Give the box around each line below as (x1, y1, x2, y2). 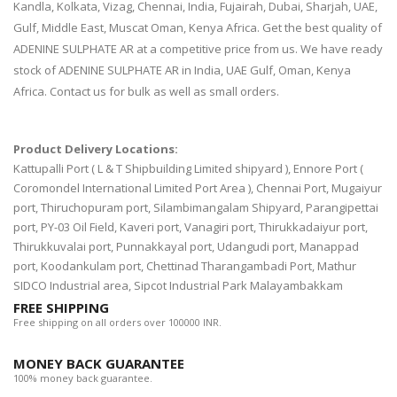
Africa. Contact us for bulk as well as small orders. (13, 83, 279, 100)
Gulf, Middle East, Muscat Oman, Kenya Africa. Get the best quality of (13, 19, 382, 36)
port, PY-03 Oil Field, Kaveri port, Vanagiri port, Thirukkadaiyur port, (13, 219, 368, 236)
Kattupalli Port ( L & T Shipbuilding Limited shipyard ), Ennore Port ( (13, 160, 363, 177)
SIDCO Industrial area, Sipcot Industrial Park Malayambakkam (13, 277, 343, 294)
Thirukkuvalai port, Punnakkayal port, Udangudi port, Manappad (13, 238, 359, 255)
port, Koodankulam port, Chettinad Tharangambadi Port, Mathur (13, 258, 356, 275)
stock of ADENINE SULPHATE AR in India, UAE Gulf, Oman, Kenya (13, 62, 351, 79)
